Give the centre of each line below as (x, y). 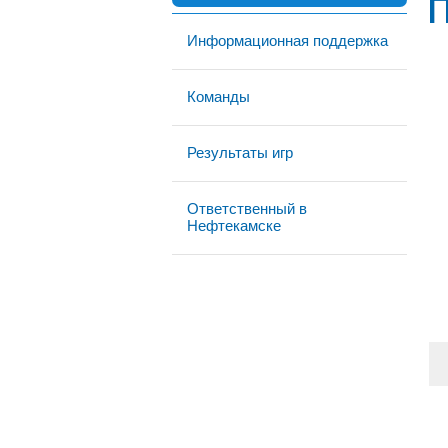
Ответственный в (247, 208)
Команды (218, 96)
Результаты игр (240, 152)
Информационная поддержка (287, 40)
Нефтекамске (234, 225)
